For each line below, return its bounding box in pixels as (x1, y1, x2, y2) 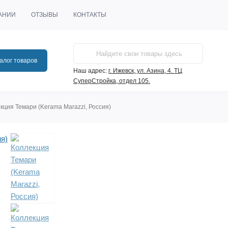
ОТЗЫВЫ (31, 11, 58, 18)
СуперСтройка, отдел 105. (73, 77, 150, 84)
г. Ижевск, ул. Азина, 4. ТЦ (108, 67, 182, 74)
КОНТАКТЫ (73, 11, 106, 18)
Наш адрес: (73, 67, 107, 74)
